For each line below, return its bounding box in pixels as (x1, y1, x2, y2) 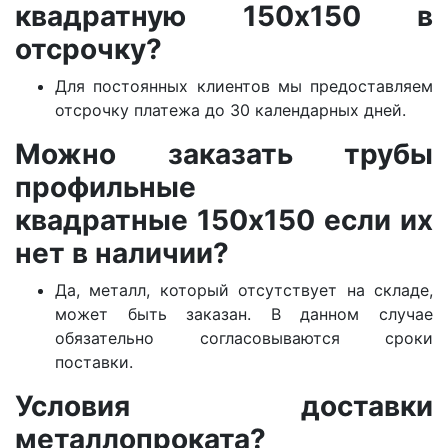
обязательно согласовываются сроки (55, 328, 433, 349)
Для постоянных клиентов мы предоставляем (55, 76, 433, 97)
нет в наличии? (15, 236, 229, 271)
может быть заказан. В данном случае (55, 304, 433, 325)
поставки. (55, 352, 138, 373)
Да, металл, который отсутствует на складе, (55, 280, 433, 301)
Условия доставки (15, 389, 433, 424)
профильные (15, 170, 196, 205)
